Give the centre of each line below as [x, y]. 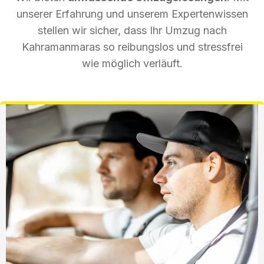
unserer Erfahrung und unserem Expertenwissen [132, 14]
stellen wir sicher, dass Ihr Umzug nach [132, 30]
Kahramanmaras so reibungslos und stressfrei [132, 47]
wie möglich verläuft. [132, 63]
